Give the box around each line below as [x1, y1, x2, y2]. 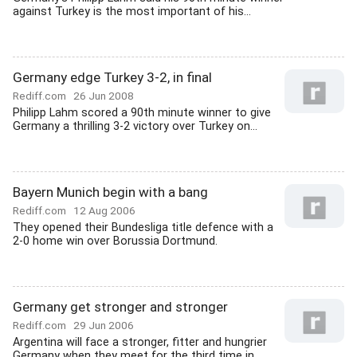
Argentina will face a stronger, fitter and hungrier [13, 335, 267, 349]
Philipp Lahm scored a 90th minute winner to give [13, 106, 271, 120]
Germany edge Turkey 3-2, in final [13, 69, 212, 85]
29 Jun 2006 [73, 319, 134, 331]
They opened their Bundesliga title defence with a [13, 221, 273, 234]
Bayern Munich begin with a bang [13, 184, 208, 200]
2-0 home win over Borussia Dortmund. [13, 234, 218, 248]
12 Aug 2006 [73, 204, 135, 217]
